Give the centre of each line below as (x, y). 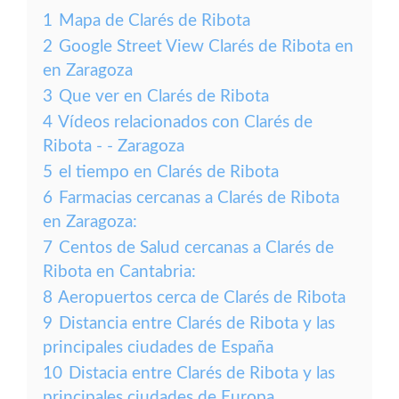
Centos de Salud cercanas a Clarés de (196, 248)
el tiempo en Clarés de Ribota (169, 172)
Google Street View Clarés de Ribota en (206, 47)
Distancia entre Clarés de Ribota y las (197, 324)
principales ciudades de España (158, 348)
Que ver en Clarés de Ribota (164, 97)
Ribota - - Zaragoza (114, 147)
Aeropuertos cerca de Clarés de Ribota (202, 298)
